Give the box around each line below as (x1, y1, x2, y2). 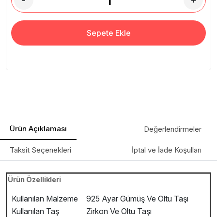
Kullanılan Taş (8, 206, 59, 216)
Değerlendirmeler (144, 124, 201, 134)
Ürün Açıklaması (10, 124, 67, 133)
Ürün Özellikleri (8, 175, 61, 184)
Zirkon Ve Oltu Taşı (84, 206, 152, 216)
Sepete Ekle (86, 28, 131, 38)
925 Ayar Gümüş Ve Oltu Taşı (84, 194, 188, 203)
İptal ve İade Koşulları (174, 145, 201, 155)
